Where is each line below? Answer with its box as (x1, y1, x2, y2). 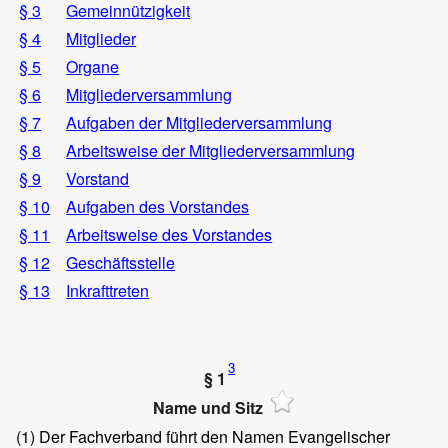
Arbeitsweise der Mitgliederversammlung (66, 139, 356, 163)
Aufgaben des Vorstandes (66, 195, 250, 219)
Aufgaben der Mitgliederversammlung (66, 111, 333, 135)
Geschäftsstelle (66, 251, 176, 275)
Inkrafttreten (66, 279, 150, 303)
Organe (66, 55, 120, 79)
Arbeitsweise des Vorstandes (66, 223, 273, 247)
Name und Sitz (153, 396, 263, 420)
